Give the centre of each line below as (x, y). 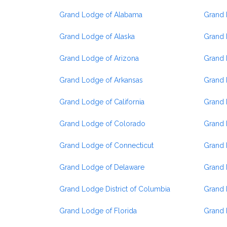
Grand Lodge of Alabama (101, 15)
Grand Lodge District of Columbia (115, 189)
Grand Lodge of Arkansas (101, 80)
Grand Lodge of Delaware (102, 167)
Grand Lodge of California (102, 102)
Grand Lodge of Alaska (97, 36)
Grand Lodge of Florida (98, 211)
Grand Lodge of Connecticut (106, 145)
